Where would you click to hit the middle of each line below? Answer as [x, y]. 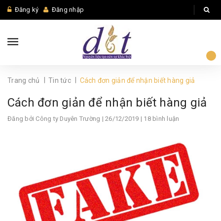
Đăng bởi [22, 119]
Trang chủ [24, 80]
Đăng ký [27, 10]
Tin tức [60, 80]
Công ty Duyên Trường [68, 119]
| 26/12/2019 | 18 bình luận [140, 119]
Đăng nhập [68, 10]
